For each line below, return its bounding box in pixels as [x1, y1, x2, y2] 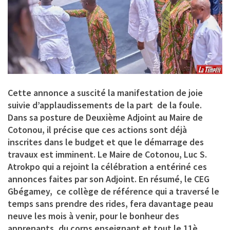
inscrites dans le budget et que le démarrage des [8, 136, 204, 148]
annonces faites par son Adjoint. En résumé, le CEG [8, 173, 209, 185]
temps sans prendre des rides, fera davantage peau [8, 198, 213, 210]
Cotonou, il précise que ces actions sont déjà [8, 124, 187, 136]
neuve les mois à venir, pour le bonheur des [8, 210, 179, 222]
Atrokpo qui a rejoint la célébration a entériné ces [8, 161, 207, 173]
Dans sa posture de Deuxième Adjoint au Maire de [8, 111, 203, 124]
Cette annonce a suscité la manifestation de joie [8, 87, 203, 99]
